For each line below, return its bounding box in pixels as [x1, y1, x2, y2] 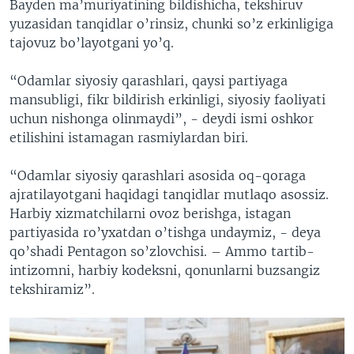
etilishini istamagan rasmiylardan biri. [9, 129, 248, 145]
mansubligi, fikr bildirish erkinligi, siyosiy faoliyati [9, 91, 326, 107]
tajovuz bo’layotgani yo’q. [9, 34, 174, 51]
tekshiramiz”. [9, 281, 95, 297]
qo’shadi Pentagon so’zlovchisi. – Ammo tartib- [9, 243, 314, 259]
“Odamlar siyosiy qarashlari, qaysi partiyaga [9, 72, 288, 88]
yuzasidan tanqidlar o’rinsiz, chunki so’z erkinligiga [9, 15, 333, 32]
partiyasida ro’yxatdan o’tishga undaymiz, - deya [9, 224, 321, 240]
